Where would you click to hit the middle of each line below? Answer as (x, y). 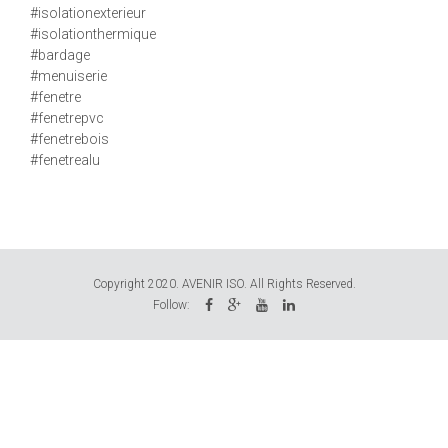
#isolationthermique (93, 33)
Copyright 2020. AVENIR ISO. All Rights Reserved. (224, 283)
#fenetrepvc (67, 117)
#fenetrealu (65, 159)
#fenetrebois (69, 138)
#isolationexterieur (88, 12)
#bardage (60, 54)
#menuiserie (68, 75)
